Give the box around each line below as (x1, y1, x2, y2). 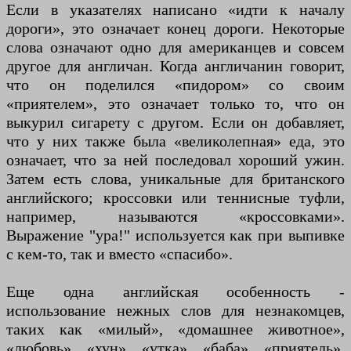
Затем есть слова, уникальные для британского (6, 170, 345, 188)
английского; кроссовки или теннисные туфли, (6, 189, 345, 207)
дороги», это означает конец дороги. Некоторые (6, 20, 345, 38)
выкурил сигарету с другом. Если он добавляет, (6, 114, 345, 132)
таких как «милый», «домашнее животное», (6, 320, 345, 338)
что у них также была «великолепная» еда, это (6, 132, 345, 150)
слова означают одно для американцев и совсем (6, 38, 345, 56)
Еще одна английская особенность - (6, 283, 345, 301)
